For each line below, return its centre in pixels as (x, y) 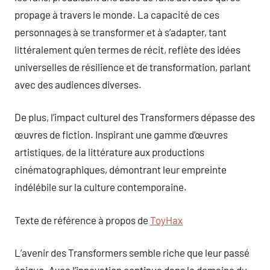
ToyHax (166, 220)
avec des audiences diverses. (78, 84)
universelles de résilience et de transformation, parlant (133, 67)
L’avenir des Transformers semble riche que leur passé (132, 253)
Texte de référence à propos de (82, 220)
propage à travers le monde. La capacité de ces (117, 14)
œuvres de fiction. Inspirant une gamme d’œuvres (121, 134)
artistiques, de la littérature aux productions (109, 152)
